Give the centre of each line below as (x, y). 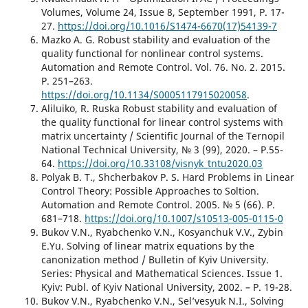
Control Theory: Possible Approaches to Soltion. (150, 190)
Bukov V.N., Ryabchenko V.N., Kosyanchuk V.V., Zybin (162, 232)
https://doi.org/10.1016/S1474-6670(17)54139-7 (167, 25)
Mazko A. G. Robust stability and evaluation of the (155, 39)
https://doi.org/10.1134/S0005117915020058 (144, 94)
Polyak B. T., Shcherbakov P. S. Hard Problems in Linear (167, 177)
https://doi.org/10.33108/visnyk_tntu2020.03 (160, 163)
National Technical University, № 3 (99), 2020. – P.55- (162, 149)
